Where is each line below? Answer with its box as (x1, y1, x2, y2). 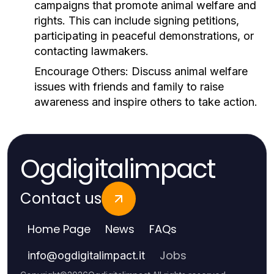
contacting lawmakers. (34, 45, 149, 57)
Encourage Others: (34, 65, 128, 78)
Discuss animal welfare (128, 65, 248, 78)
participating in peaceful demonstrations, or (34, 29, 254, 42)
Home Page (28, 221, 91, 237)
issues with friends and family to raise (34, 80, 224, 93)
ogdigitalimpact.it (57, 249, 145, 262)
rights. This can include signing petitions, (34, 14, 239, 27)
